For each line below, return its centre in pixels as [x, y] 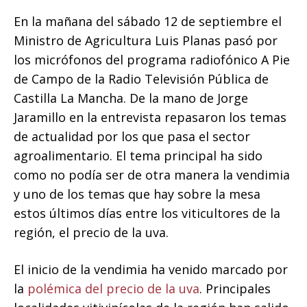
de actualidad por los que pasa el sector [132, 137]
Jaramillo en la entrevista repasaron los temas [150, 118]
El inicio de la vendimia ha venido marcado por [151, 270]
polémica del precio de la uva [113, 289]
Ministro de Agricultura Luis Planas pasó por [146, 41]
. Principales [235, 289]
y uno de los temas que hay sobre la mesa [137, 194]
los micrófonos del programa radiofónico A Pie [152, 60]
